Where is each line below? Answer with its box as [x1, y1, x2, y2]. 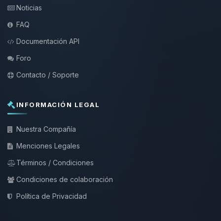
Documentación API [16, 37, 79, 45]
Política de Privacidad [16, 192, 87, 200]
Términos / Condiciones [16, 158, 94, 167]
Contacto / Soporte [16, 71, 79, 79]
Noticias [16, 3, 42, 12]
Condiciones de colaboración [16, 175, 113, 184]
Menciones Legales [16, 142, 80, 150]
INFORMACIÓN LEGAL [16, 101, 100, 109]
